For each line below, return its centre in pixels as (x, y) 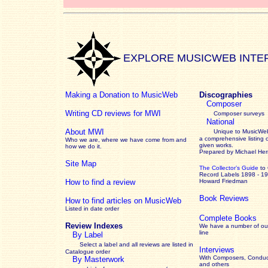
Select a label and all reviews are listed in (136, 244)
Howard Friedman (223, 181)
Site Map (81, 164)
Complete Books (228, 218)
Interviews (217, 250)
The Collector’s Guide (229, 168)
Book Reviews (224, 198)
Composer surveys (239, 113)
